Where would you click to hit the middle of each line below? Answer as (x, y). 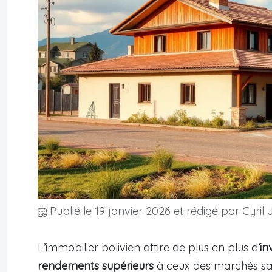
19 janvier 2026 (133, 211)
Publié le (71, 211)
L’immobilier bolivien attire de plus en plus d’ (149, 248)
